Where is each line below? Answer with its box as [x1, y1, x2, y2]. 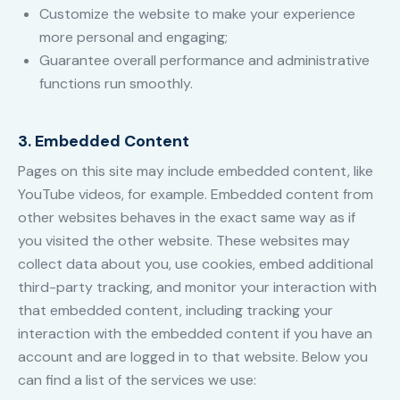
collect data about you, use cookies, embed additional [18, 254, 373, 274]
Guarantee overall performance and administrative [39, 51, 370, 71]
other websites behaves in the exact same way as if [18, 208, 355, 228]
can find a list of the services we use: [18, 371, 256, 390]
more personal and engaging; [39, 28, 228, 47]
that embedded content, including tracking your [18, 301, 333, 321]
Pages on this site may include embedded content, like [18, 162, 373, 181]
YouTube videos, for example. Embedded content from [18, 185, 373, 204]
